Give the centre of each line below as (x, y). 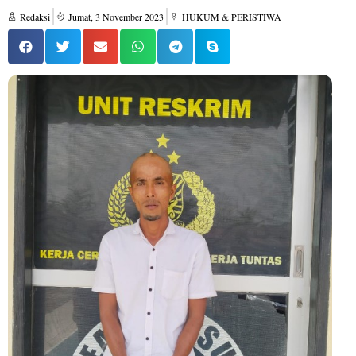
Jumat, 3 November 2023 (116, 17)
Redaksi (35, 17)
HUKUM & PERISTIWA (232, 17)
